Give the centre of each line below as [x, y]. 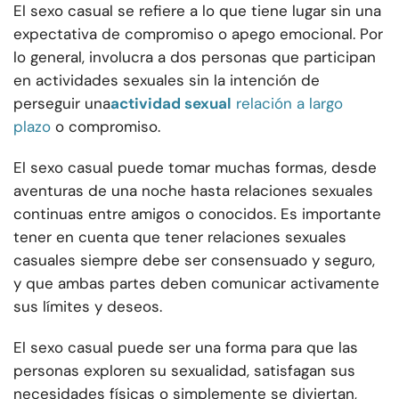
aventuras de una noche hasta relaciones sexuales [193, 191]
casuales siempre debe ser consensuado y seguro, [194, 261]
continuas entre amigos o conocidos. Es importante [197, 214]
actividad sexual [171, 104]
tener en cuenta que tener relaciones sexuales [180, 237]
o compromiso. [108, 127]
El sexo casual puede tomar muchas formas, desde [195, 168]
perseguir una [62, 104]
